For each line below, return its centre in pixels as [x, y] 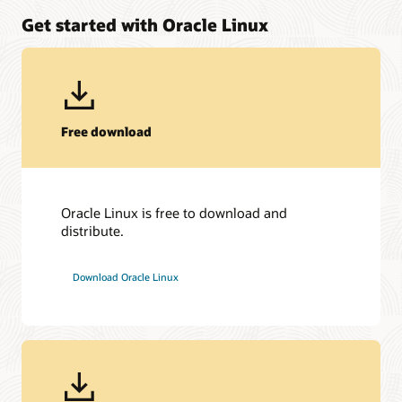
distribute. [93, 231]
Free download [107, 131]
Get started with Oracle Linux [145, 24]
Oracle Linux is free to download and [175, 213]
